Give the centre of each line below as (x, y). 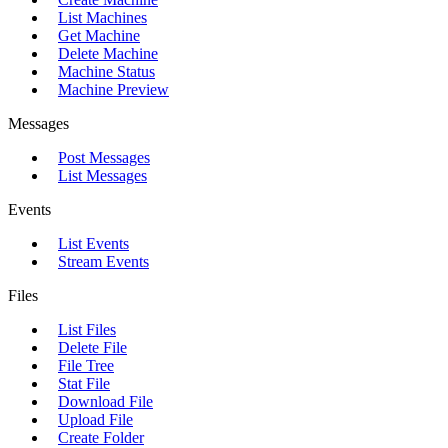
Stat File (84, 383)
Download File (105, 401)
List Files (87, 329)
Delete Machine (108, 53)
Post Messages (104, 157)
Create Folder (101, 437)
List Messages (102, 175)
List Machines (102, 17)
